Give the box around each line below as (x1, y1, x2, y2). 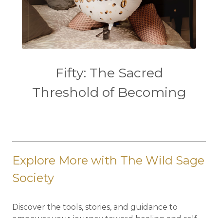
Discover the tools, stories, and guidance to (12, 202, 178, 212)
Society (12, 170, 54, 185)
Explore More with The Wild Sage (12, 153, 204, 167)
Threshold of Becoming (32, 84, 186, 100)
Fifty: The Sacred (55, 64, 163, 81)
